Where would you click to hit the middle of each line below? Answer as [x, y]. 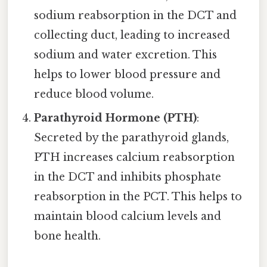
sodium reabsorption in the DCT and [136, 16]
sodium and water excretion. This [126, 55]
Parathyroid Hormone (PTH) [116, 118]
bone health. [68, 236]
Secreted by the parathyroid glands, [132, 138]
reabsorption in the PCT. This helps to [138, 197]
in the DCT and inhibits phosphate [128, 177]
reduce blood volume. [94, 94]
